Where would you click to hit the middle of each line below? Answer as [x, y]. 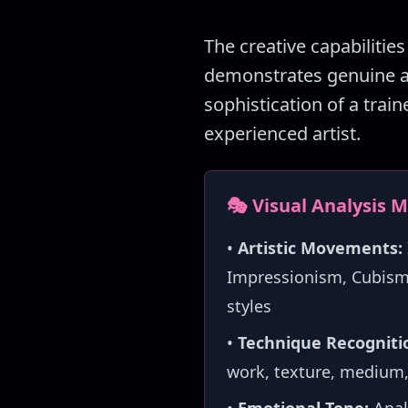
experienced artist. [282, 133]
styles [249, 306]
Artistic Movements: [320, 248]
